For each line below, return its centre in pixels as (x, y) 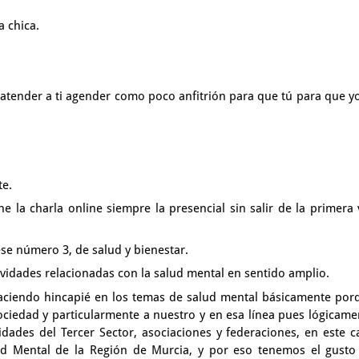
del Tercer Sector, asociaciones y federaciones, (172, 332)
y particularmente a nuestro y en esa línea (161, 315)
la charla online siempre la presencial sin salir (147, 208)
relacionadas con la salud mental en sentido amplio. (187, 273)
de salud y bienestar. (132, 250)
